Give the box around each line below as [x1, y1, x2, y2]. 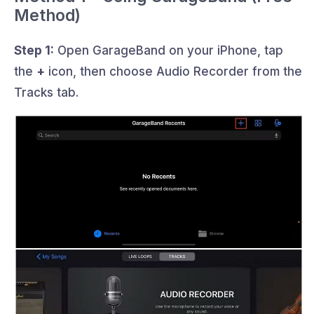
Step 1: [14, 43, 54, 58]
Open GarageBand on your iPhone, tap [54, 43, 283, 58]
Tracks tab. [14, 86, 78, 100]
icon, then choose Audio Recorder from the [45, 64, 302, 79]
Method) [14, 6, 81, 25]
